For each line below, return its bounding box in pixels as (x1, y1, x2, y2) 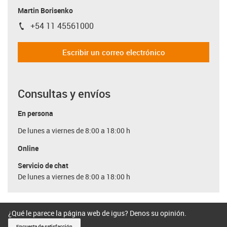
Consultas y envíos (18, 86, 110, 101)
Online (18, 143, 39, 153)
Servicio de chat (18, 161, 68, 170)
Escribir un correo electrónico (62, 47, 165, 57)
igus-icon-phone (17, 22, 74, 33)
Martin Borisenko (18, 5, 73, 15)
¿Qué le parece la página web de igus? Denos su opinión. (8, 208, 186, 218)
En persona (18, 108, 53, 118)
